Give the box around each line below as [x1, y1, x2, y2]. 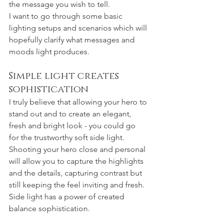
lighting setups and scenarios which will [9, 23, 149, 33]
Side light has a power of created [9, 191, 126, 201]
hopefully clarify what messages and [9, 35, 137, 44]
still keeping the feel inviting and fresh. [9, 180, 147, 189]
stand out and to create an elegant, [9, 109, 133, 118]
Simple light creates [9, 69, 121, 82]
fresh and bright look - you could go [9, 120, 138, 130]
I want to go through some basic [9, 11, 124, 21]
